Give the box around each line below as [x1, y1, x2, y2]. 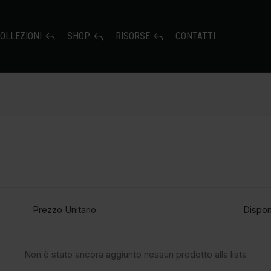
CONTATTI [175, 30, 215, 42]
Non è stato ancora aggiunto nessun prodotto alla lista [24, 249, 247, 260]
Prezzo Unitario [33, 204, 96, 215]
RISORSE [116, 30, 150, 42]
